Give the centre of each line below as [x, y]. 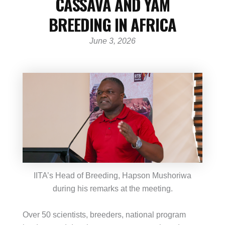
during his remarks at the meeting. [113, 189]
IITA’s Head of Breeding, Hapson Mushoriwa [113, 176]
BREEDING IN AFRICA [113, 24]
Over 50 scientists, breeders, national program [104, 214]
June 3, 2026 [113, 41]
